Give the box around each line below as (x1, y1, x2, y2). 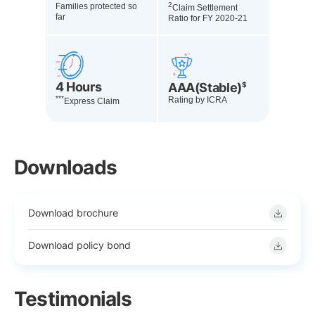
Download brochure (28, 207, 118, 219)
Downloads (14, 155, 117, 179)
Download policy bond (28, 239, 131, 252)
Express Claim (64, 96, 120, 106)
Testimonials (14, 286, 132, 311)
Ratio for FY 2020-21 (168, 13, 247, 23)
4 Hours (56, 79, 102, 94)
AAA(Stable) (168, 80, 242, 96)
